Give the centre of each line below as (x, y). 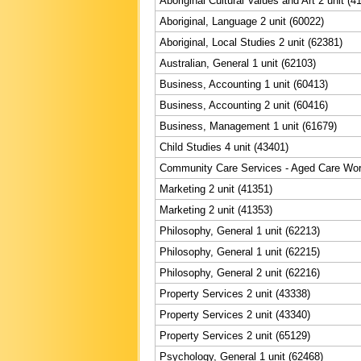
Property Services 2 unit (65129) (235, 335)
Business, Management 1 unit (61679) (248, 126)
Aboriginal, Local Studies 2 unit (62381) (251, 42)
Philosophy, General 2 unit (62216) (240, 272)
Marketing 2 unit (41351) (216, 189)
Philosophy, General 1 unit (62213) (240, 230)
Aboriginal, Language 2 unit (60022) (242, 21)
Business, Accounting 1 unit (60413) (244, 84)
